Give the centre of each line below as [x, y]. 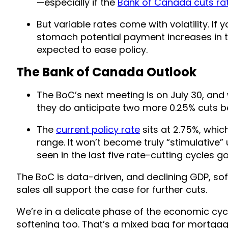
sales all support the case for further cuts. [112, 189]
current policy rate [98, 129]
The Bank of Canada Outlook [106, 72]
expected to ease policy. [92, 49]
